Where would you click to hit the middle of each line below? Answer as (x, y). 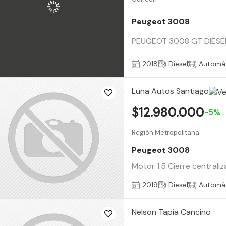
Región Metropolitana (166, 132)
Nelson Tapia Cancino (172, 212)
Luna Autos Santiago (171, 91)
